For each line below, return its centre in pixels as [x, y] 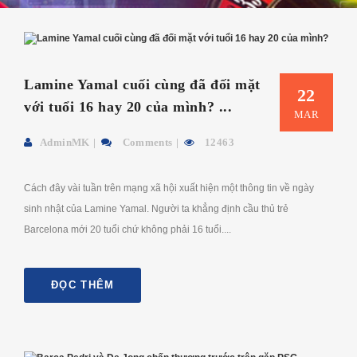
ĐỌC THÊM [83, 285]
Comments [146, 143]
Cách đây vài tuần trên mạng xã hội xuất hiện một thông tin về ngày [169, 188]
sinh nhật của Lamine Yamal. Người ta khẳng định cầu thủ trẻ [156, 209]
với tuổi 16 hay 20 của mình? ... [128, 107]
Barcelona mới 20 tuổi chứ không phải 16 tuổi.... [127, 230]
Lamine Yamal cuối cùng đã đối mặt [142, 85]
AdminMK [65, 143]
